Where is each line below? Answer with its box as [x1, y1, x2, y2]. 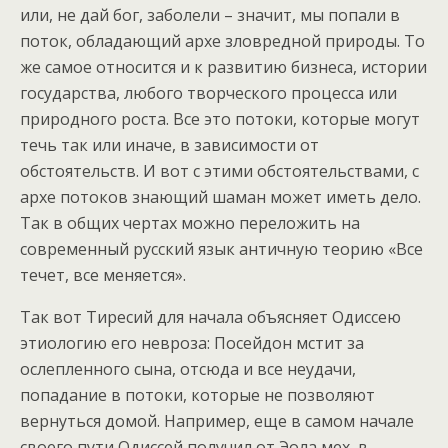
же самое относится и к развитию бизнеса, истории [20, 56, 427, 79]
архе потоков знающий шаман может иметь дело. [20, 186, 421, 209]
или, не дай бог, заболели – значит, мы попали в [20, 4, 400, 27]
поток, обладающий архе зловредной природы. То [20, 30, 425, 53]
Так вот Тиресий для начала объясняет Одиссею [20, 306, 401, 329]
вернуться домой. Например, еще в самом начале [20, 410, 414, 433]
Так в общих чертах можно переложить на [20, 212, 360, 235]
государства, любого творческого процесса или [20, 82, 397, 105]
